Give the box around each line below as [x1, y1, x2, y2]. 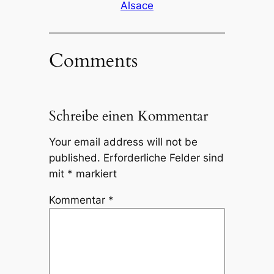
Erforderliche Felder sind [103, 152, 224, 165]
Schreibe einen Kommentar [48, 106, 208, 125]
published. [48, 152, 100, 165]
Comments [48, 47, 138, 73]
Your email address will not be [48, 136, 198, 149]
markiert [72, 168, 117, 180]
